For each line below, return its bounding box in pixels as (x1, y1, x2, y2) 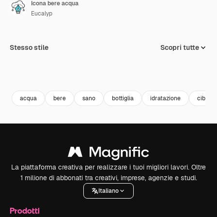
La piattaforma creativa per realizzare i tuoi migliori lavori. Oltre (11, 163, 206, 171)
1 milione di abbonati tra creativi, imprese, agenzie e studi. (20, 173, 197, 182)
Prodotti (10, 205, 40, 216)
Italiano (98, 186, 119, 195)
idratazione (150, 94, 181, 102)
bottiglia (112, 94, 134, 102)
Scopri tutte (160, 43, 199, 52)
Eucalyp (31, 10, 52, 17)
